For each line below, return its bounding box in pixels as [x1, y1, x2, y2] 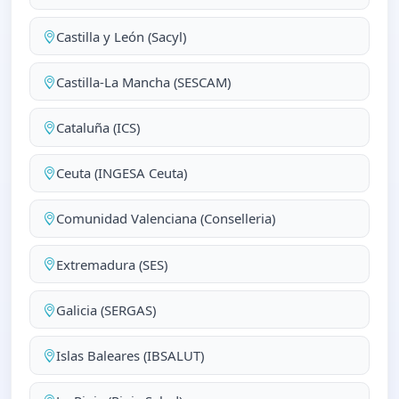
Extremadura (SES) [55, 255, 167, 273]
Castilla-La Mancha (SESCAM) [55, 72, 231, 91]
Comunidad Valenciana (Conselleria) [55, 209, 275, 228]
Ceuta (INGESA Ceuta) [55, 164, 187, 183]
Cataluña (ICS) [55, 118, 140, 136]
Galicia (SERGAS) [55, 300, 156, 319]
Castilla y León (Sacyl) [55, 27, 186, 45]
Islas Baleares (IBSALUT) [55, 346, 204, 364]
